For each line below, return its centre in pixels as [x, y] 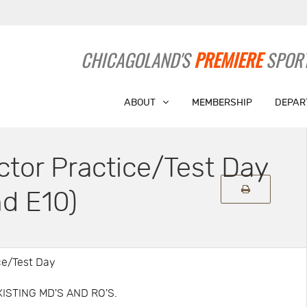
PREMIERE [228, 60]
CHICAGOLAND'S [138, 60]
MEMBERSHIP [222, 102]
